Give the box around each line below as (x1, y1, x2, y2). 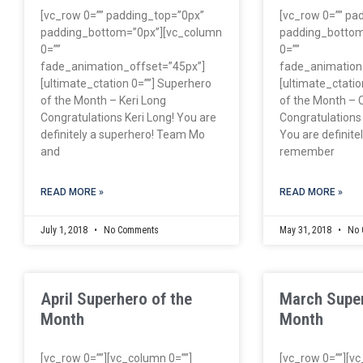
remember (280, 144, 335, 158)
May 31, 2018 (280, 224, 335, 236)
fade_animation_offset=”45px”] (41, 59, 205, 73)
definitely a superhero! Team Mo (41, 127, 205, 141)
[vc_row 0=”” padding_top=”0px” (41, 8, 204, 22)
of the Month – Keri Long (41, 93, 166, 107)
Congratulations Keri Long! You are (41, 110, 216, 124)
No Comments (101, 224, 159, 236)
